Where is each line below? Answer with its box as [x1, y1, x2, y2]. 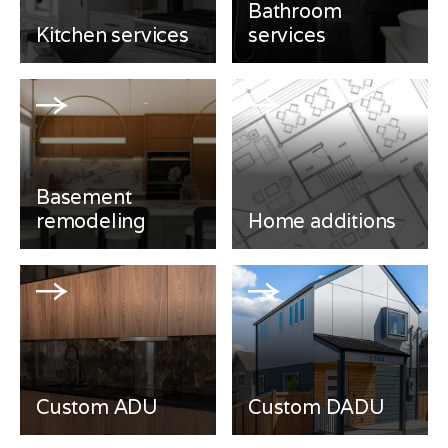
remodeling [36, 208, 147, 234]
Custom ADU [36, 394, 158, 420]
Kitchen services [36, 22, 189, 48]
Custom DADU [248, 394, 385, 420]
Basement [36, 184, 132, 210]
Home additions [248, 208, 397, 234]
